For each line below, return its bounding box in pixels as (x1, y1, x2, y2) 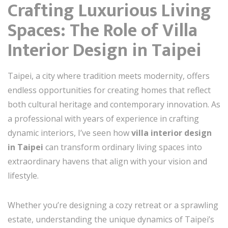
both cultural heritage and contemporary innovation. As (8, 98, 220, 110)
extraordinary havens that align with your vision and (8, 155, 207, 167)
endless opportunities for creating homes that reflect (8, 84, 211, 96)
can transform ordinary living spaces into (45, 141, 202, 153)
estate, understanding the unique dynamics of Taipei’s (8, 213, 214, 225)
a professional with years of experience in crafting (8, 112, 199, 124)
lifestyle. (8, 169, 39, 181)
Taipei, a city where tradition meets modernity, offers (8, 70, 210, 81)
